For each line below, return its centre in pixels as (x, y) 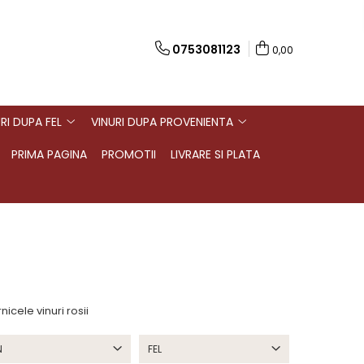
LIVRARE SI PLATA (215, 154)
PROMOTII (128, 154)
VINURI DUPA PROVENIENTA (162, 122)
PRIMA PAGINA (49, 154)
